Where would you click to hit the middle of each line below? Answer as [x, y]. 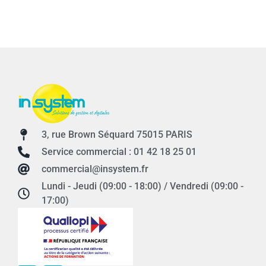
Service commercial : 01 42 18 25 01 [119, 152]
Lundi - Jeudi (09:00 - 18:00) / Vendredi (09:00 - [142, 186]
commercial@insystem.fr [95, 169]
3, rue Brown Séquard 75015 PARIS [117, 135]
